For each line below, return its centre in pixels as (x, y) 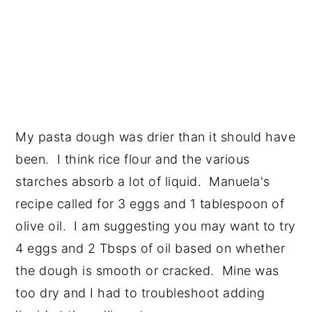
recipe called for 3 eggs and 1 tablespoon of (150, 204)
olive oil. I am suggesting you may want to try (156, 226)
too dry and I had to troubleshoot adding (140, 293)
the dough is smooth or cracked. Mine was (147, 271)
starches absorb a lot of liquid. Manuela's (143, 182)
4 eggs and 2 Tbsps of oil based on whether (150, 249)
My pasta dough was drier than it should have (156, 137)
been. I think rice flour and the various (133, 159)
